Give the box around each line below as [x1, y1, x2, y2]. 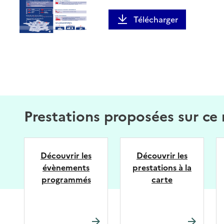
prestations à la [132, 161, 191, 173]
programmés [41, 173, 91, 185]
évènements [42, 161, 89, 173]
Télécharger [133, 13, 178, 25]
